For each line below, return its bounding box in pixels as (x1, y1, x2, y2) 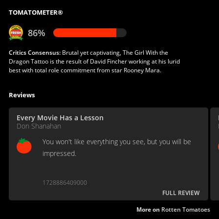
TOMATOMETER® (8, 8, 63, 17)
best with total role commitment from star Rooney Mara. (8, 66, 161, 75)
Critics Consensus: (8, 48, 61, 57)
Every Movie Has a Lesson (16, 113, 104, 123)
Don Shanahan (16, 121, 61, 131)
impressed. (42, 149, 76, 158)
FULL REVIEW (162, 189, 199, 197)
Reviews (8, 90, 35, 100)
